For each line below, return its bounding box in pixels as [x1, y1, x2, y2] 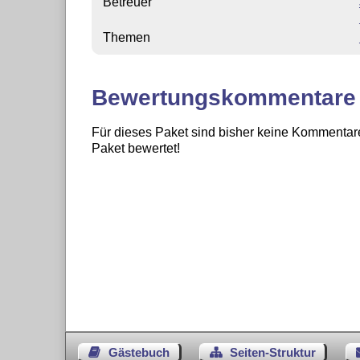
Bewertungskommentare [91, 85, 356, 111]
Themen [102, 30, 150, 44]
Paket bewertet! [91, 141, 180, 156]
